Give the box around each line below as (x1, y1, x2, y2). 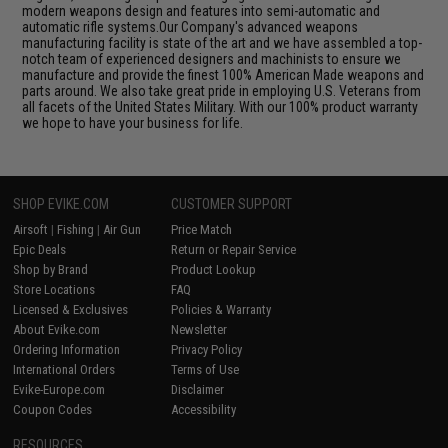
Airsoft (13, 221, 49, 237)
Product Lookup (171, 261, 257, 277)
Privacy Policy (171, 341, 243, 357)
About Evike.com (13, 321, 101, 337)
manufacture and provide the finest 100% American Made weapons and (22, 66, 425, 83)
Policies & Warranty (171, 301, 272, 317)
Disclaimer (171, 381, 225, 397)
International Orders (13, 361, 116, 377)
